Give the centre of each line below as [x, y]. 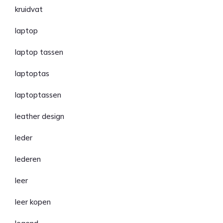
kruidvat [29, 9]
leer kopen [33, 202]
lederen [28, 159]
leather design [40, 116]
